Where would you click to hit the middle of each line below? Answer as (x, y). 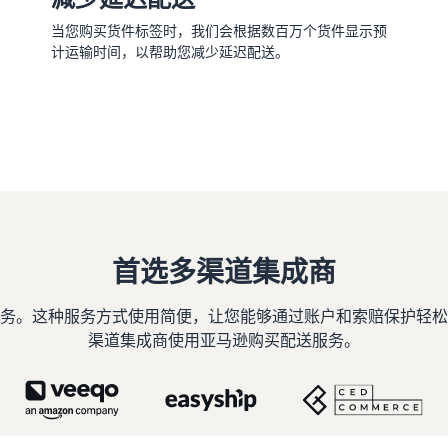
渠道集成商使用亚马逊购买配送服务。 (224, 339)
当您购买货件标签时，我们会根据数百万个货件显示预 (218, 30)
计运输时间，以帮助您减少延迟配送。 (169, 51)
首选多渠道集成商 (224, 271)
